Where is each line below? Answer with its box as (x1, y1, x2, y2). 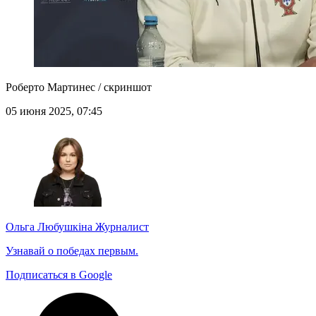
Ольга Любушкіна (6, 221, 92, 233)
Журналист (92, 221, 149, 233)
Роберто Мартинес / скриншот (6, 81, 152, 94)
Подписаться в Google (6, 269, 112, 281)
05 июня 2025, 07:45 (6, 105, 102, 118)
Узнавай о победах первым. (6, 245, 138, 257)
